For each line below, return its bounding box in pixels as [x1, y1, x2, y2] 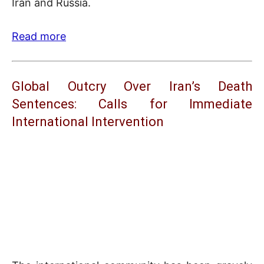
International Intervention [12, 114, 164, 130]
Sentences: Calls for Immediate [12, 97, 252, 112]
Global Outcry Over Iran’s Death [12, 79, 252, 94]
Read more [12, 30, 66, 43]
